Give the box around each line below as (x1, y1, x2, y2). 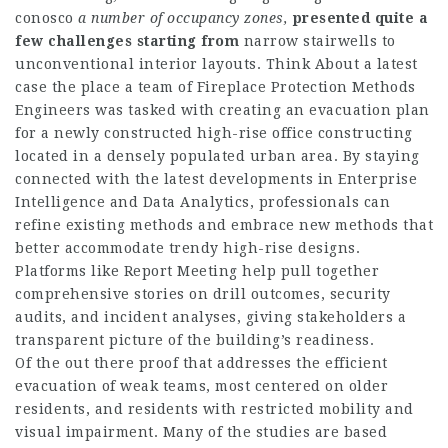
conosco (15, 10, 74, 26)
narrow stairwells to (239, 33, 396, 49)
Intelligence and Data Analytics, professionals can (15, 194, 390, 210)
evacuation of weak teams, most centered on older (15, 378, 388, 394)
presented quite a (292, 10, 428, 26)
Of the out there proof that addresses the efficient (15, 355, 388, 371)
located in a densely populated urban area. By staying (15, 148, 420, 164)
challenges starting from (48, 33, 239, 49)
